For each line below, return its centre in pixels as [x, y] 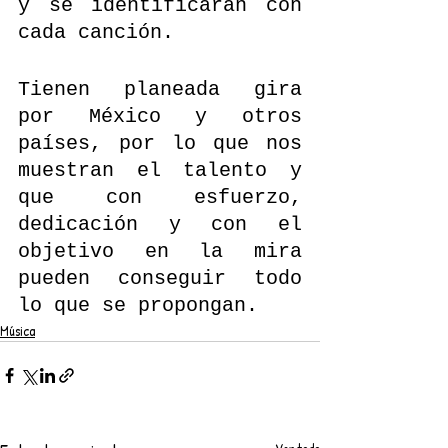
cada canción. [102, 33]
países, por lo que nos [160, 144]
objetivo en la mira [160, 252]
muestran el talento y [160, 171]
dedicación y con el [160, 225]
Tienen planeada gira [160, 90]
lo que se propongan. [144, 306]
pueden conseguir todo [160, 279]
